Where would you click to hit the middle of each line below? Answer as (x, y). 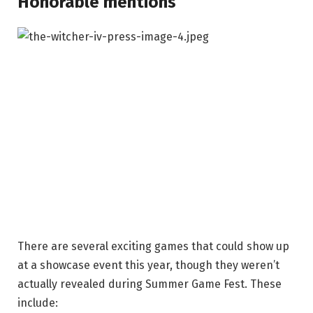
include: (38, 303)
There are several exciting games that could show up (153, 246)
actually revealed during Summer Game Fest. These (150, 284)
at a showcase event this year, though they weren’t (148, 265)
